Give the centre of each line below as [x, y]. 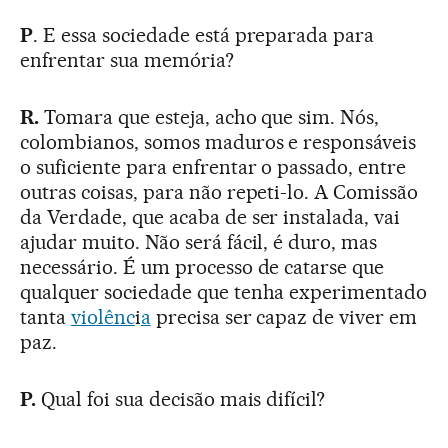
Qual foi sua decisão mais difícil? [180, 399]
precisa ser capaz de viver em [284, 317]
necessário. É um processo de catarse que [202, 267]
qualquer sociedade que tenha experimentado [224, 292]
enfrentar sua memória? [127, 60]
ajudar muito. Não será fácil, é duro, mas [199, 242]
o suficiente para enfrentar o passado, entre [213, 167]
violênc [102, 317]
